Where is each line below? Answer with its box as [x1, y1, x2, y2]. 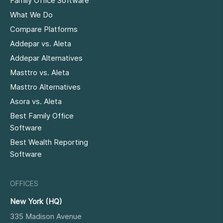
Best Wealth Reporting [10, 137, 88, 147]
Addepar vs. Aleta [10, 39, 71, 49]
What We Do [10, 10, 53, 20]
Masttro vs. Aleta [10, 68, 69, 78]
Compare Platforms [10, 24, 78, 34]
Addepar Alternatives [10, 53, 83, 63]
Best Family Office [10, 111, 74, 121]
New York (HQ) [10, 197, 62, 207]
